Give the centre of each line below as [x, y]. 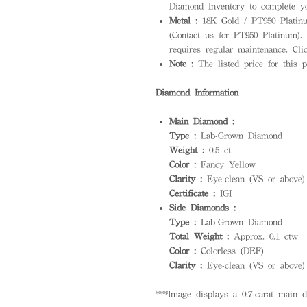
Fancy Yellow [226, 164]
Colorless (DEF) [230, 251]
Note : [181, 64]
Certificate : [192, 193]
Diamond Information [197, 93]
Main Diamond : [202, 121]
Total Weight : [199, 236]
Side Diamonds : [202, 208]
